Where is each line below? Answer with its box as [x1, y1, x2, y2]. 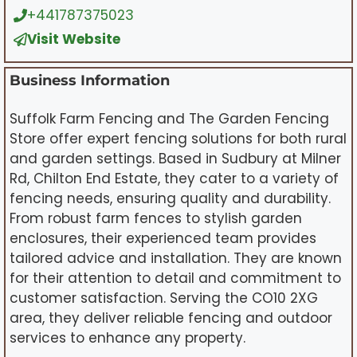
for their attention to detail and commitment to [10, 269, 341, 288]
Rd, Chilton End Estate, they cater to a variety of [10, 169, 339, 189]
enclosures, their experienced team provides [10, 229, 316, 249]
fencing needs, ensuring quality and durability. [10, 189, 331, 209]
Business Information [10, 71, 170, 89]
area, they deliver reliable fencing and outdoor [10, 308, 332, 328]
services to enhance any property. [10, 328, 245, 348]
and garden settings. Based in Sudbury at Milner [10, 149, 341, 169]
